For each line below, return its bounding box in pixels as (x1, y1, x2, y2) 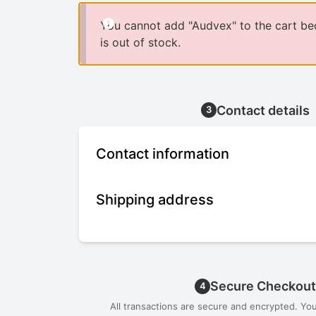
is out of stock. (99, 35, 181, 50)
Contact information (96, 145, 229, 163)
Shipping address (96, 191, 214, 209)
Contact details (217, 103, 310, 119)
